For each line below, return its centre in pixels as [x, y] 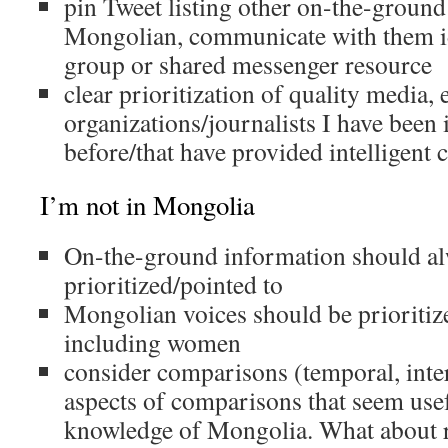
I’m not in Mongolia [147, 205]
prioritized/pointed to [173, 284]
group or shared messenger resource [248, 64]
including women [152, 342]
